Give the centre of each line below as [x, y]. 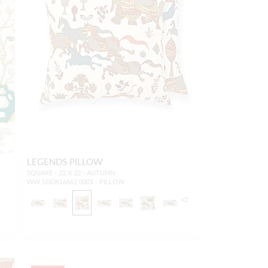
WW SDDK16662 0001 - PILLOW [75, 182]
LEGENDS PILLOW [65, 161]
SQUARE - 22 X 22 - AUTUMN [71, 173]
